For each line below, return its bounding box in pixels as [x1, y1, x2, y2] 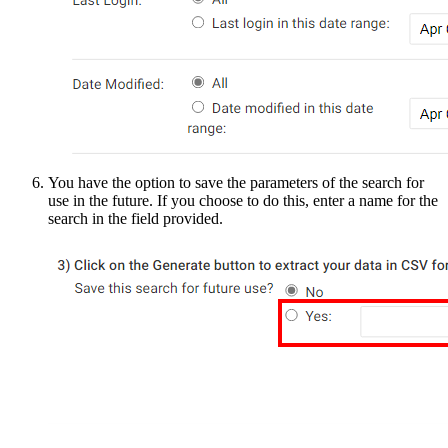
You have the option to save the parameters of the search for [48, 173, 424, 191]
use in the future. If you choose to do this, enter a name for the [48, 191, 438, 209]
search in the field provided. [48, 209, 227, 227]
